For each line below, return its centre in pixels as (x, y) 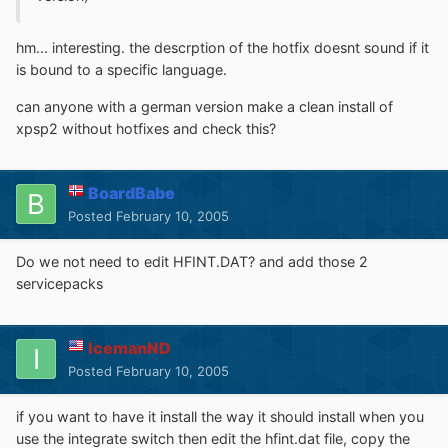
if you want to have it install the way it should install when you (220, 416)
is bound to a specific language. (121, 70)
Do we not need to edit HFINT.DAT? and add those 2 (192, 261)
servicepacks (59, 283)
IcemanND (129, 347)
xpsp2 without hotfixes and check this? (146, 128)
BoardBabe (131, 192)
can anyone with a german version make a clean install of (204, 106)
